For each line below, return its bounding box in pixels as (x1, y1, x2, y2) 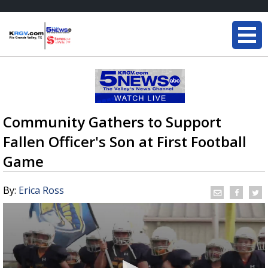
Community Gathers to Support (3, 112, 221, 132)
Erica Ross (19, 184, 64, 197)
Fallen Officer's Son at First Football (3, 132, 246, 151)
